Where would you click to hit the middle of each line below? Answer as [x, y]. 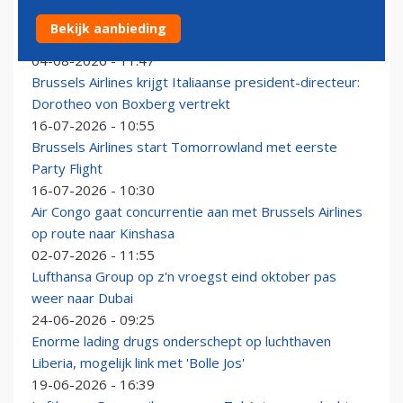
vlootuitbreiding [80, 39]
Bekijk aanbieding [108, 28]
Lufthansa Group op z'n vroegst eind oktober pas [184, 277]
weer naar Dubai [82, 298]
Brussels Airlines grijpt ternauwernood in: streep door [198, 18]
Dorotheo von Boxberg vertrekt [131, 104]
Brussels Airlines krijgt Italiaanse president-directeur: [196, 82]
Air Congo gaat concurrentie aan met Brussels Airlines [197, 212]
